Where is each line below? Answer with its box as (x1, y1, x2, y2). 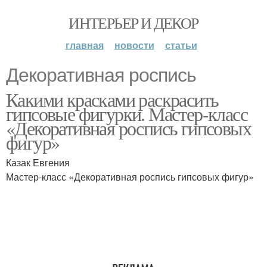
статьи (164, 38, 197, 52)
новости (114, 38, 154, 52)
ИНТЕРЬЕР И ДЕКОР (69, 13, 198, 33)
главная (65, 38, 104, 52)
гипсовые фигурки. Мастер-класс (6, 101, 247, 126)
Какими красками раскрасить (6, 86, 219, 112)
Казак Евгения (6, 156, 70, 169)
